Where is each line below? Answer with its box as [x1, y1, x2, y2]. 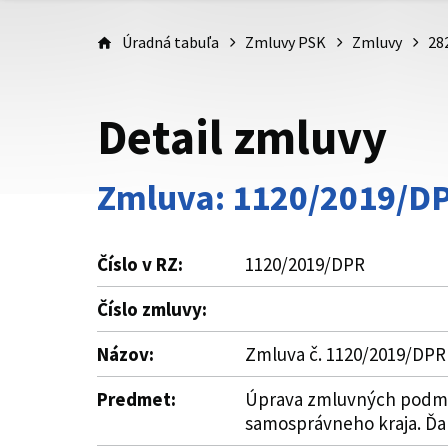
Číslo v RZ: [97, 252, 183, 276]
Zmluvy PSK [245, 32, 326, 52]
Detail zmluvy [97, 107, 387, 167]
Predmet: [97, 387, 176, 411]
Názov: [97, 342, 154, 366]
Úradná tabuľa [122, 32, 219, 52]
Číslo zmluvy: [97, 297, 207, 321]
